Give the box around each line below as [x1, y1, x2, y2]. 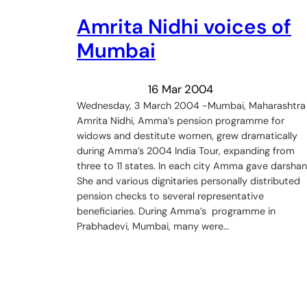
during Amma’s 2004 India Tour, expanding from [77, 144, 295, 157]
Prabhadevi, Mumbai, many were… [77, 219, 229, 232]
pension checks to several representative [77, 189, 264, 202]
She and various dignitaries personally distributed [77, 174, 300, 187]
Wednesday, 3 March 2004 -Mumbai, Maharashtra [77, 99, 306, 112]
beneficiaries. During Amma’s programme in [77, 204, 275, 217]
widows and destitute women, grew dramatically [77, 129, 297, 142]
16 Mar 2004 [148, 81, 213, 97]
